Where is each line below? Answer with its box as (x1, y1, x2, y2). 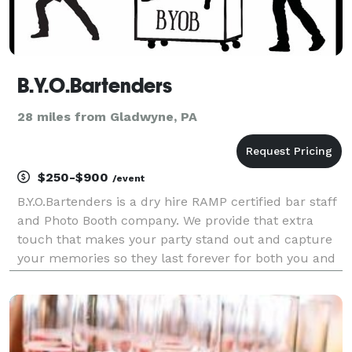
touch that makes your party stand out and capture (17, 231, 332, 247)
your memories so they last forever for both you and (17, 250, 335, 266)
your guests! (17, 269, 92, 284)
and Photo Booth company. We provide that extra (17, 212, 313, 228)
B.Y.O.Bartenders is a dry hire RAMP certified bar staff (17, 193, 336, 209)
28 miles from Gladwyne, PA (17, 108, 197, 124)
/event (112, 172, 145, 184)
